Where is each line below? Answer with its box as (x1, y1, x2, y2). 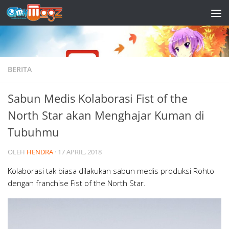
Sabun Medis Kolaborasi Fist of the (8, 90, 188, 106)
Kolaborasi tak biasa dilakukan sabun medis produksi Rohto (8, 165, 214, 176)
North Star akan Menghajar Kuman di (8, 107, 204, 123)
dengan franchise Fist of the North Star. (8, 177, 146, 188)
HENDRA (27, 147, 53, 156)
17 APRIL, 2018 (58, 147, 102, 156)
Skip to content (14, 10, 76, 21)
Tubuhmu (8, 124, 59, 140)
